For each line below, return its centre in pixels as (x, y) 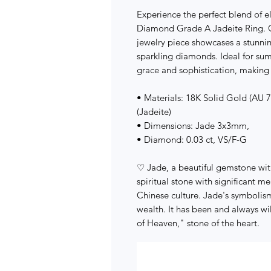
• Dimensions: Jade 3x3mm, (193, 126)
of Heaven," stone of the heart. (198, 223)
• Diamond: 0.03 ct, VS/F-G (192, 140)
